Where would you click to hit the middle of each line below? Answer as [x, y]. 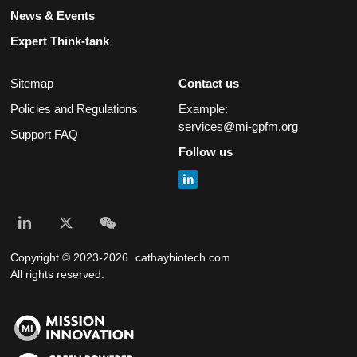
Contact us [208, 84]
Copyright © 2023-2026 [71, 257]
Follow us [205, 152]
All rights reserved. [58, 274]
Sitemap [32, 84]
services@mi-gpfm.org [238, 127]
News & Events [53, 16]
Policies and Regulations [75, 109]
